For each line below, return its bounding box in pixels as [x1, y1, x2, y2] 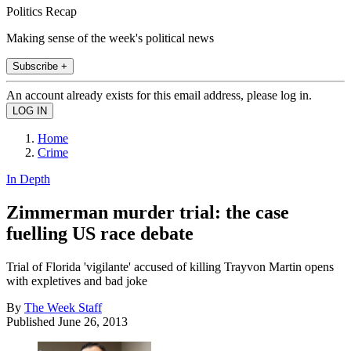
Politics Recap [6, 4, 77, 18]
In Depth [6, 172, 50, 186]
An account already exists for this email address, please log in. [6, 88, 312, 102]
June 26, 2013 [58, 314, 128, 328]
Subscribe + [13, 60, 67, 72]
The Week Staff [24, 300, 102, 314]
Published [6, 314, 58, 328]
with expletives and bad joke [6, 273, 147, 288]
